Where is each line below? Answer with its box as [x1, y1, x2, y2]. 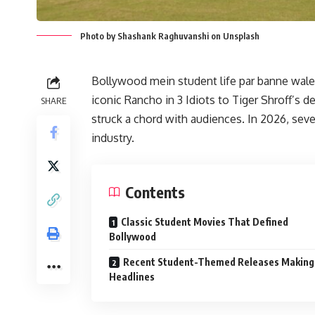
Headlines [109, 271, 155, 283]
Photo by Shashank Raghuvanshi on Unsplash [80, 30, 259, 42]
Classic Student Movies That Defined [121, 216, 288, 229]
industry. [91, 131, 134, 146]
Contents [125, 182, 185, 202]
